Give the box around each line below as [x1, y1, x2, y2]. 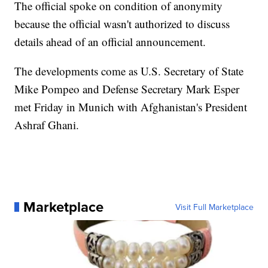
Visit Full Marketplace [175, 201, 254, 214]
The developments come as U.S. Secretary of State [14, 63, 244, 79]
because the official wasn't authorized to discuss [14, 16, 230, 32]
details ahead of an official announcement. [14, 34, 206, 50]
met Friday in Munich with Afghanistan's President [14, 99, 248, 115]
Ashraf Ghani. [14, 117, 80, 133]
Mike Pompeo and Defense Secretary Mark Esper [14, 81, 240, 97]
